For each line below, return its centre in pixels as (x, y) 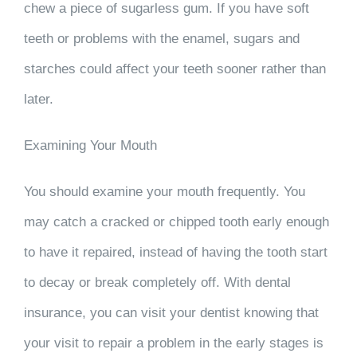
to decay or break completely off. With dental (157, 283)
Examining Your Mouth (90, 146)
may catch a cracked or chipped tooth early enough (177, 222)
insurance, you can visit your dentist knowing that (171, 313)
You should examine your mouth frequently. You (165, 192)
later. (39, 100)
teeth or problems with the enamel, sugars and (162, 39)
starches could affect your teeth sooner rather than (175, 69)
